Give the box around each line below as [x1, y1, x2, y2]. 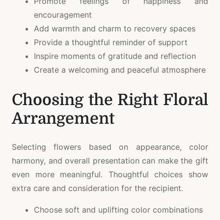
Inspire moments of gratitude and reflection [34, 51, 196, 61]
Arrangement [12, 109, 114, 128]
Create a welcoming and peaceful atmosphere [34, 64, 206, 75]
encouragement [34, 9, 92, 20]
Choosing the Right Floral [12, 90, 208, 109]
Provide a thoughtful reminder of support [34, 37, 188, 47]
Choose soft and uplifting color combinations [34, 204, 203, 215]
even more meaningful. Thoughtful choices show [12, 169, 208, 179]
